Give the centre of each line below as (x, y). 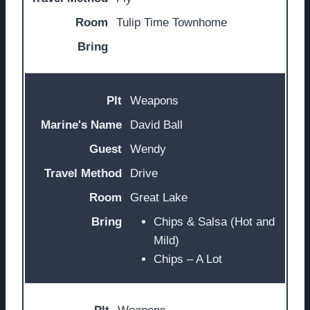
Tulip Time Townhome (172, 22)
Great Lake (159, 197)
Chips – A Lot (188, 259)
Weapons (154, 100)
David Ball (156, 125)
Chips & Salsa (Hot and (214, 221)
